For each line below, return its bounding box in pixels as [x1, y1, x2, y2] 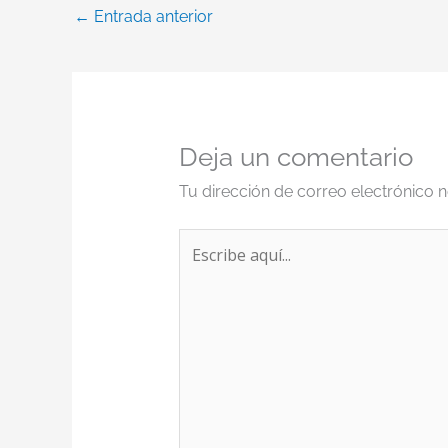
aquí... [177, 258, 219, 278]
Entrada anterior [90, 7, 213, 27]
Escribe [177, 231, 233, 251]
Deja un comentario [178, 141, 413, 172]
